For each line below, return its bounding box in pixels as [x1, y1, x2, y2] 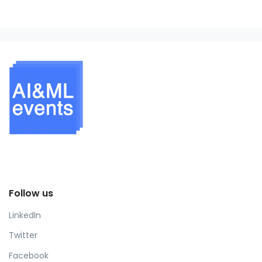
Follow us [9, 187, 53, 201]
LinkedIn [9, 209, 41, 221]
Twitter [9, 229, 37, 242]
